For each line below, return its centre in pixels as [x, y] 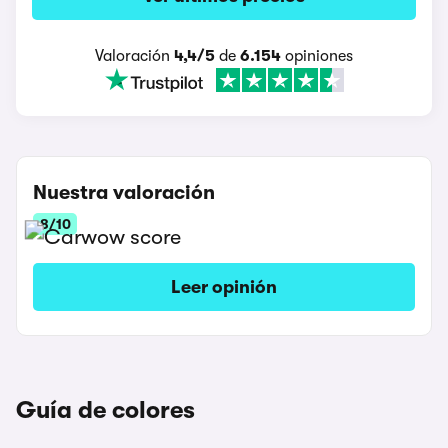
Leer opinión [224, 287]
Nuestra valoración [124, 192]
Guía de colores [105, 410]
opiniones [317, 56]
